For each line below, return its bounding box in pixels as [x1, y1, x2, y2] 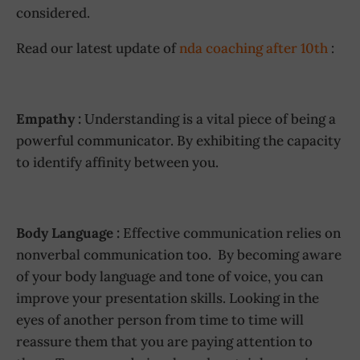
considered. [16, 4, 90, 22]
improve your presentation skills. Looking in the [16, 289, 319, 308]
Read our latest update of [16, 39, 179, 58]
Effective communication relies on [120, 224, 341, 243]
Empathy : [16, 110, 81, 129]
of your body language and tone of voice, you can [16, 268, 323, 286]
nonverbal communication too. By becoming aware [16, 246, 342, 264]
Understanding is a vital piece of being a [81, 110, 336, 129]
